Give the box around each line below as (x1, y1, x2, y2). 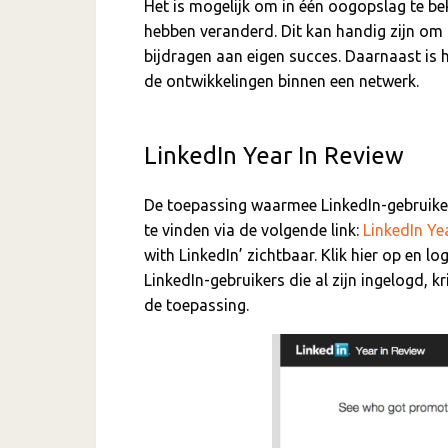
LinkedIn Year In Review (144, 142, 404, 170)
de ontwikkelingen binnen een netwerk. (144, 72, 419, 91)
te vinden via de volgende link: (144, 221, 363, 240)
